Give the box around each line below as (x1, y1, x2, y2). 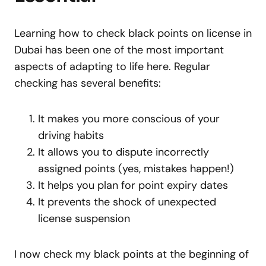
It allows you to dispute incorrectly (38, 144, 209, 159)
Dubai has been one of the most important (14, 42, 224, 57)
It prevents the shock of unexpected (38, 194, 216, 209)
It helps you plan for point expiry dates (38, 178, 228, 192)
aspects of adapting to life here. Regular (14, 59, 210, 74)
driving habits (38, 128, 104, 142)
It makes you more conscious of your (38, 111, 220, 126)
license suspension (38, 211, 130, 226)
